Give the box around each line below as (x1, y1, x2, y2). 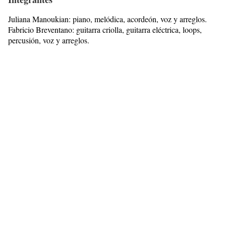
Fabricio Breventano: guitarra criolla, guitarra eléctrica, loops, (8, 24, 202, 35)
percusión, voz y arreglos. (8, 35, 89, 46)
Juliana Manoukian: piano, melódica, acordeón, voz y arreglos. (8, 14, 209, 25)
